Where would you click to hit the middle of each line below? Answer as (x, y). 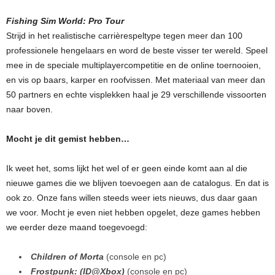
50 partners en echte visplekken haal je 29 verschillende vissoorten (136, 94)
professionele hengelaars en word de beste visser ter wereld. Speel (137, 50)
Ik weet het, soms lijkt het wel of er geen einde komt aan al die (127, 168)
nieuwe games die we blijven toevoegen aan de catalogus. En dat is (137, 183)
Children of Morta (67, 256)
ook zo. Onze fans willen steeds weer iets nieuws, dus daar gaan (132, 197)
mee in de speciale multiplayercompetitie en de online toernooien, (134, 65)
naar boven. (29, 109)
